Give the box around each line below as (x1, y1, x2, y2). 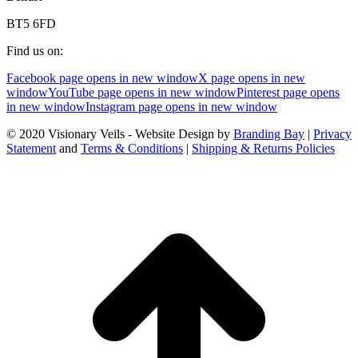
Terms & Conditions (81, 141, 183, 155)
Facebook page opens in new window (6, 70, 198, 85)
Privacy (313, 126, 352, 141)
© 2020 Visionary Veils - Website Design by (6, 126, 233, 141)
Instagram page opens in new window (86, 99, 277, 113)
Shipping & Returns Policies (192, 141, 335, 155)
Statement (6, 141, 56, 155)
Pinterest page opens (237, 85, 340, 99)
